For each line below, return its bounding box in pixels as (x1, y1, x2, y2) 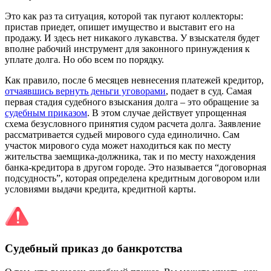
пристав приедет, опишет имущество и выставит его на (5, 21, 235, 32)
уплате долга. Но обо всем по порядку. (5, 54, 164, 65)
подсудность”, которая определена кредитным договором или (5, 172, 260, 183)
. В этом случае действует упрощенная (87, 107, 246, 118)
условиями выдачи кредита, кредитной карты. (5, 183, 196, 194)
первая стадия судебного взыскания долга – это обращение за (5, 96, 259, 107)
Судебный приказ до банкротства (5, 242, 183, 255)
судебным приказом (5, 107, 87, 118)
